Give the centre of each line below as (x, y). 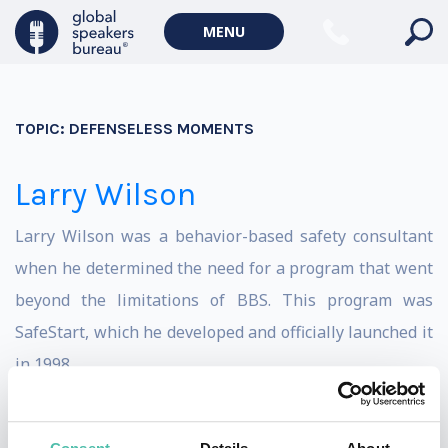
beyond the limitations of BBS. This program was (224, 300)
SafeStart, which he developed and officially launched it (224, 332)
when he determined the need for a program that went (224, 268)
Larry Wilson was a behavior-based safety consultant (224, 236)
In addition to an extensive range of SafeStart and (224, 412)
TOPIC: (42, 128)
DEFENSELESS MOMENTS (161, 128)
